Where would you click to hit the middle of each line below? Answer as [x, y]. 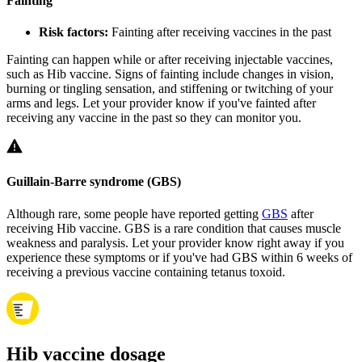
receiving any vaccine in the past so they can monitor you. [154, 118]
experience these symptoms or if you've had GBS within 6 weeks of [179, 257]
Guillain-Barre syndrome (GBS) [94, 182]
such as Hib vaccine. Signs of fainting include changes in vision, [170, 74]
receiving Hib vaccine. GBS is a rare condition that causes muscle [174, 228]
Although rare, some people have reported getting [134, 213]
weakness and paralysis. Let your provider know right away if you [175, 242]
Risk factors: [74, 32]
